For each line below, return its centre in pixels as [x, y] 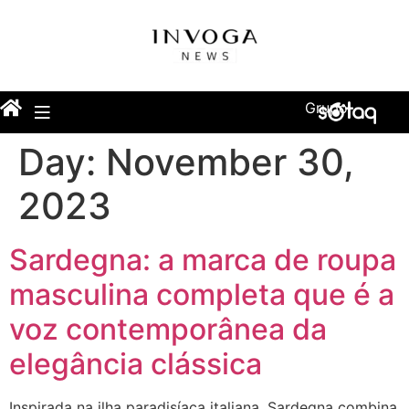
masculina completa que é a [202, 294]
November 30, [230, 162]
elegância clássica [136, 363]
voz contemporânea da [168, 329]
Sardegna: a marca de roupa [203, 259]
